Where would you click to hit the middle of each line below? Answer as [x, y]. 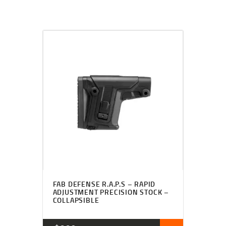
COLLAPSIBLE [76, 200]
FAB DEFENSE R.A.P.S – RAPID [104, 184]
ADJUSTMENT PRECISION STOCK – [111, 192]
